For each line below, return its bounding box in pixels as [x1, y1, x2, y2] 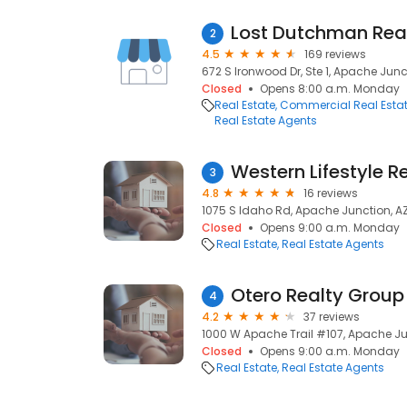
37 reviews [303, 309, 360, 324]
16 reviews [303, 185, 358, 201]
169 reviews [304, 46, 366, 62]
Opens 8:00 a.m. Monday [260, 81, 400, 96]
